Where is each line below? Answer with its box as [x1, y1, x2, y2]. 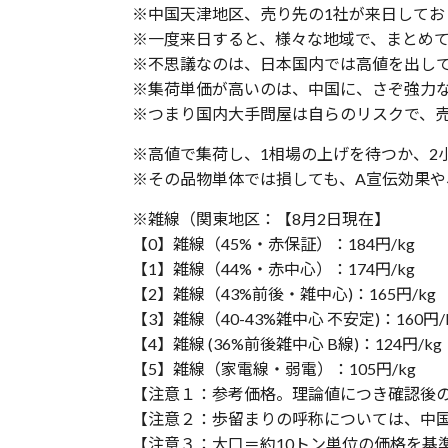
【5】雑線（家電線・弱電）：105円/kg [132, 359, 416, 378]
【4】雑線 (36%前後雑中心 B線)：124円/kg [132, 334, 442, 353]
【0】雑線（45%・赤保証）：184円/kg [132, 234, 415, 253]
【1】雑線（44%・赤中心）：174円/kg [132, 259, 415, 278]
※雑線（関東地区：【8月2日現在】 [132, 209, 390, 228]
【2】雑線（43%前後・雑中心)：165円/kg [132, 284, 436, 303]
